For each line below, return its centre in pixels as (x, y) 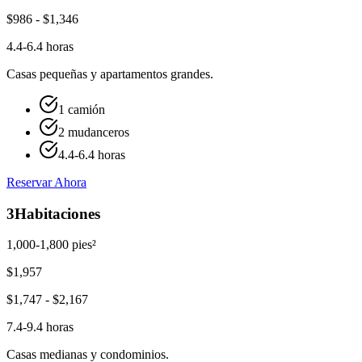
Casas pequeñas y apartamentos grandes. (110, 74)
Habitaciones (57, 213)
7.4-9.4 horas (40, 327)
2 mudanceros (94, 132)
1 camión (82, 109)
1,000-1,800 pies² (51, 245)
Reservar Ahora (46, 182)
